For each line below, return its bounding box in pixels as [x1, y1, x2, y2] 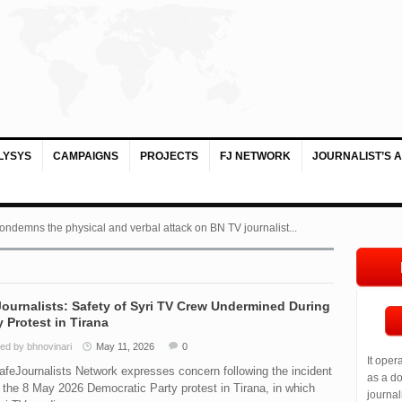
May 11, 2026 [95, 341, 154, 352]
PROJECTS [139, 150, 198, 162]
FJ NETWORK [219, 150, 291, 162]
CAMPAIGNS [52, 150, 118, 162]
